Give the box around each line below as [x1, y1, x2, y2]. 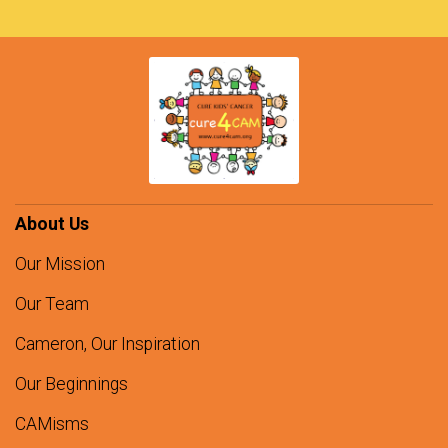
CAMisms [15, 414, 89, 435]
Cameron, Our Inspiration [15, 334, 200, 355]
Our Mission [15, 254, 105, 275]
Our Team [15, 294, 89, 315]
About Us [15, 214, 89, 235]
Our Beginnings [15, 374, 128, 395]
